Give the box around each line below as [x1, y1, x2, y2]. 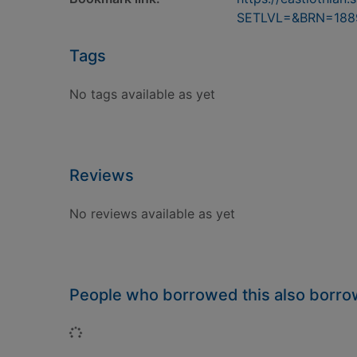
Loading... [81, 324, 139, 340]
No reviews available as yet [69, 206, 235, 222]
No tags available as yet [69, 86, 215, 102]
